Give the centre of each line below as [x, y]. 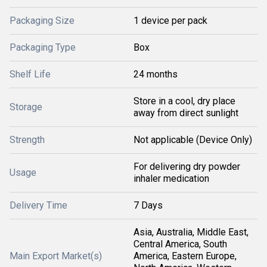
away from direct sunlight [186, 113]
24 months [156, 74]
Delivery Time [38, 205]
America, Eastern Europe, [185, 256]
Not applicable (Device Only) [193, 140]
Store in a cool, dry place [184, 101]
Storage [26, 107]
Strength [27, 140]
